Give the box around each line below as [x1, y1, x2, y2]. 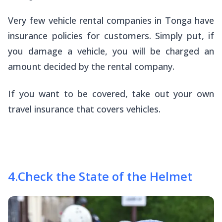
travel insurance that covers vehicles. [8, 103, 161, 115]
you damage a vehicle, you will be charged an [8, 45, 214, 57]
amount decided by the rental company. [8, 60, 174, 73]
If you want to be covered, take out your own [8, 88, 214, 100]
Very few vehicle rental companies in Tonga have [8, 14, 214, 27]
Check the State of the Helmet [18, 168, 192, 185]
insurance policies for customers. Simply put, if [8, 30, 214, 42]
